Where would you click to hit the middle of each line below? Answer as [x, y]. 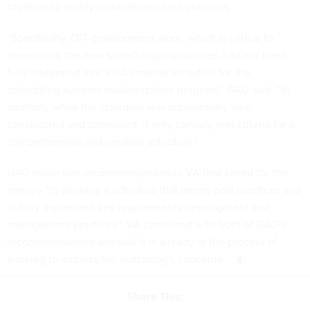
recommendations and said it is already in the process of [142, 242]
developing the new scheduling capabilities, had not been [147, 55]
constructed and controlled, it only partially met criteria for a [151, 125]
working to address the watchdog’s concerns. [117, 259]
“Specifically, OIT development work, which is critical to [140, 38]
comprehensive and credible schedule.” [102, 142]
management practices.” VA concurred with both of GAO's [146, 225]
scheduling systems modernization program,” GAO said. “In [148, 90]
